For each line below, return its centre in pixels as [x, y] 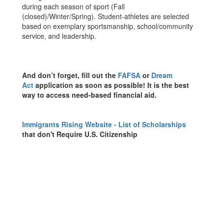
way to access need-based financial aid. [89, 95]
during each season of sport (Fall [73, 6]
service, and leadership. [59, 36]
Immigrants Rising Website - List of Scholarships [104, 124]
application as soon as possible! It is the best [111, 85]
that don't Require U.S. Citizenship [80, 134]
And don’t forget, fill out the [69, 75]
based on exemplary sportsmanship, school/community [108, 26]
